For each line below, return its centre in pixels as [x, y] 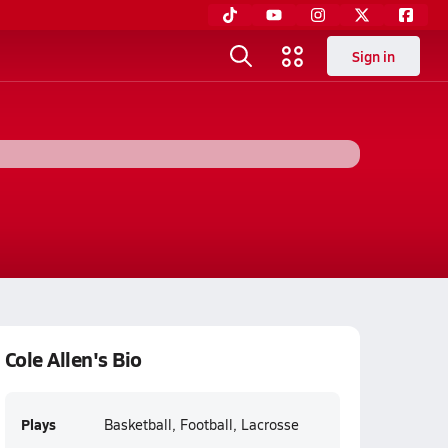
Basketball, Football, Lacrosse [201, 424]
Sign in [373, 56]
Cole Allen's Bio [73, 359]
